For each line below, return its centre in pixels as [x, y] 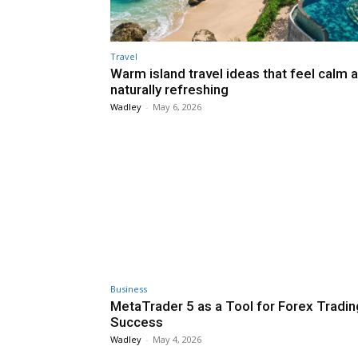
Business [129, 289]
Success [137, 322]
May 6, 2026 [177, 106]
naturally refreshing [169, 89]
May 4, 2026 [177, 340]
